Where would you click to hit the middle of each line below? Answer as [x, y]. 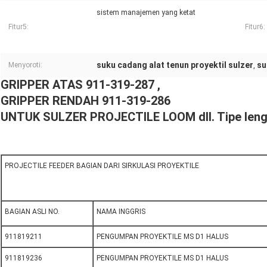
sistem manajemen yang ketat [146, 13]
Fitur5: [18, 27]
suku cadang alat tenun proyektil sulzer [175, 65]
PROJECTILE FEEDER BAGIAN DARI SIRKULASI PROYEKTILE [102, 166]
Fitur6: [255, 27]
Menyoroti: [25, 65]
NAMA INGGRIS [121, 212]
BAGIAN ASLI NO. [32, 212]
